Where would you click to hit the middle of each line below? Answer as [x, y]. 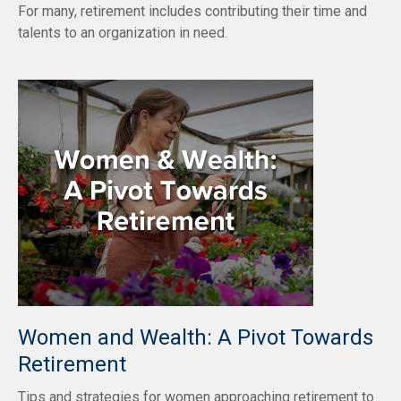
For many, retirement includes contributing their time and [192, 11]
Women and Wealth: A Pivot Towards [196, 337]
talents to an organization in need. [123, 32]
